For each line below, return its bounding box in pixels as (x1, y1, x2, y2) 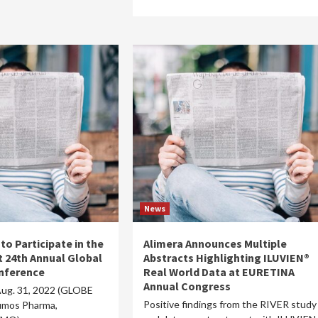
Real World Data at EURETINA (143, 265, 295, 279)
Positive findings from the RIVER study (143, 298, 317, 310)
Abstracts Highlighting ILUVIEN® (143, 251, 309, 265)
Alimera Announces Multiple (143, 236, 287, 251)
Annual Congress (143, 279, 231, 293)
